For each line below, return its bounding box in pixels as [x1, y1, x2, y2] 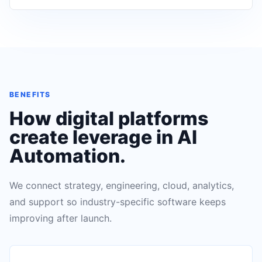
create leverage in [9, 126, 177, 149]
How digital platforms [9, 107, 208, 130]
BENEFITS [9, 90, 51, 99]
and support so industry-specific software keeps [9, 196, 226, 208]
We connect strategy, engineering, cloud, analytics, [9, 180, 234, 191]
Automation [9, 144, 120, 167]
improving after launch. [9, 212, 112, 224]
